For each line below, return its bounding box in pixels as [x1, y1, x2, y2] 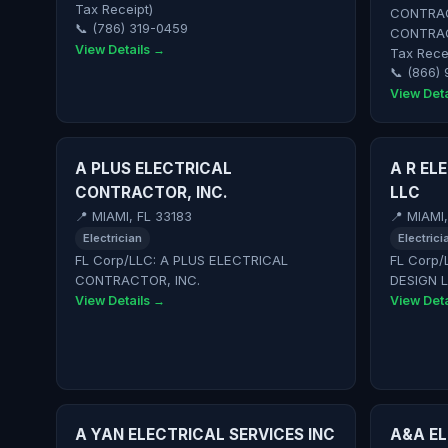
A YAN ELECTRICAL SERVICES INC [75, 425, 336, 445]
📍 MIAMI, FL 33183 [75, 208, 193, 224]
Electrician [83, 230, 143, 245]
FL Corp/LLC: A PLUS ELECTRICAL [75, 251, 289, 268]
